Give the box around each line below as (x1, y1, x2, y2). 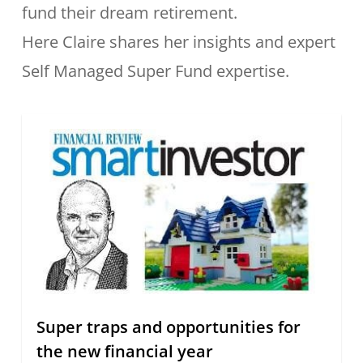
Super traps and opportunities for (36, 316, 301, 339)
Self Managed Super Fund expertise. (21, 59, 289, 82)
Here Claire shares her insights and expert (21, 30, 335, 53)
